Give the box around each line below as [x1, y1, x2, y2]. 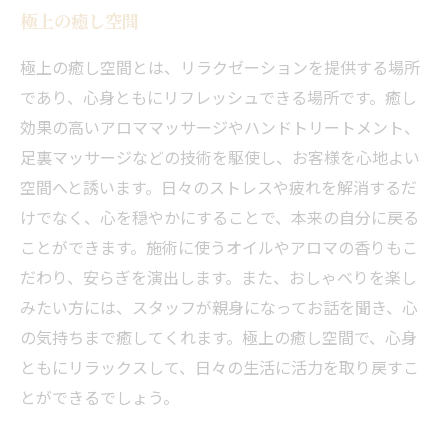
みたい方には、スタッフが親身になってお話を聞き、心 [20, 295, 418, 319]
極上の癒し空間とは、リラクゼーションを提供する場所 [20, 55, 420, 79]
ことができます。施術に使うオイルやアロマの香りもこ [20, 235, 418, 259]
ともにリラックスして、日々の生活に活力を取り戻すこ [20, 355, 419, 379]
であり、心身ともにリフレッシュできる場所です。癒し [20, 85, 417, 109]
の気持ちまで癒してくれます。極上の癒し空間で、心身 [20, 325, 417, 349]
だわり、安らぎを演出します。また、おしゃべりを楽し [20, 265, 417, 289]
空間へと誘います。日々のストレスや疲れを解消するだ [20, 175, 417, 199]
